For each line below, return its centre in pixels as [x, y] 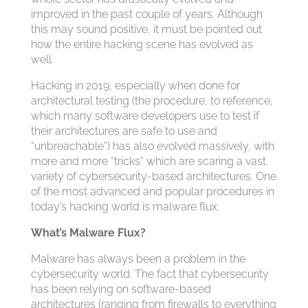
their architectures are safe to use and [124, 131]
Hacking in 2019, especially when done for [135, 86]
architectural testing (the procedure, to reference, [152, 101]
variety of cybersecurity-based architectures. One [153, 176]
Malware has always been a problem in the [138, 259]
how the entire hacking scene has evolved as [142, 44]
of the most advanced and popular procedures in [152, 191]
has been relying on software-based [121, 289]
